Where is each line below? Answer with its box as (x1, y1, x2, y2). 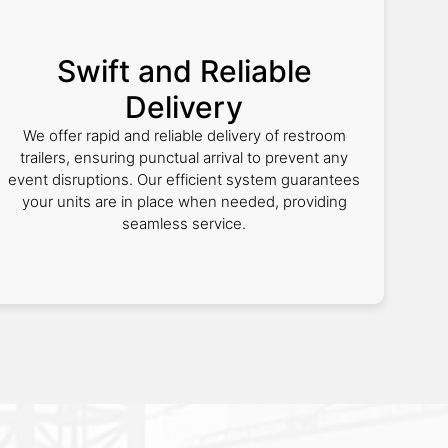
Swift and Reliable (56, 53, 312, 89)
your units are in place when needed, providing (21, 192, 347, 211)
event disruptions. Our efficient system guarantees (8, 170, 360, 189)
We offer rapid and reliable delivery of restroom (22, 126, 346, 145)
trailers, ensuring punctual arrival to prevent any (20, 148, 348, 167)
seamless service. (122, 214, 246, 233)
